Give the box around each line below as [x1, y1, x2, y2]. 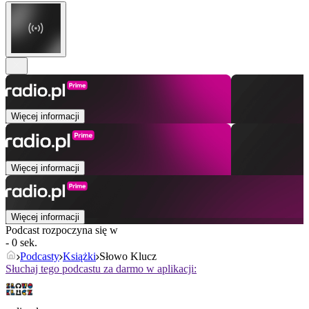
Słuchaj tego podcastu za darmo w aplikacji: [6, 263, 197, 275]
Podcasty [20, 250, 59, 263]
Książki [63, 250, 96, 263]
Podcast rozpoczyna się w [6, 224, 118, 237]
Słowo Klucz [99, 250, 157, 263]
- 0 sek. [6, 237, 37, 249]
